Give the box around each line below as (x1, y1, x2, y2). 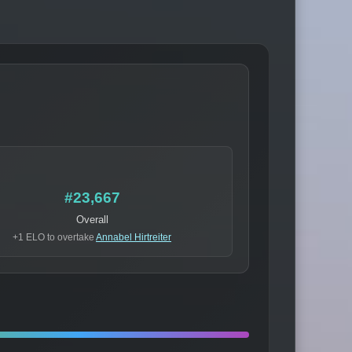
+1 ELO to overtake (13, 232, 96, 244)
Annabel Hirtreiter (96, 232, 171, 244)
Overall (75, 214, 108, 226)
